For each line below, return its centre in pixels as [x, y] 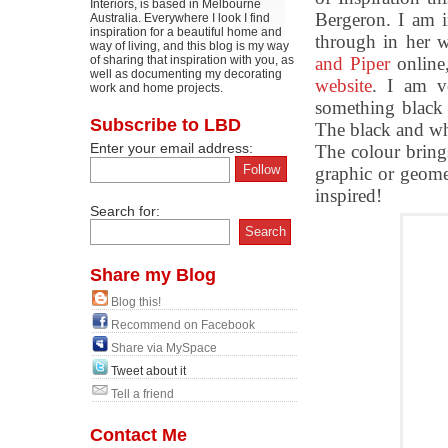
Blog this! [136, 302]
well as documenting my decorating [186, 74]
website [343, 85]
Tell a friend [142, 394]
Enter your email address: [171, 148]
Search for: [125, 210]
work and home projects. [156, 88]
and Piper [356, 63]
